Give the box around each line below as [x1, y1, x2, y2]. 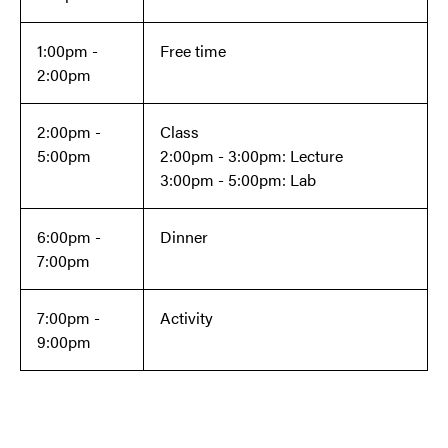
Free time [160, 39, 226, 63]
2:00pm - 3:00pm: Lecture [160, 144, 343, 168]
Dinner [160, 225, 208, 249]
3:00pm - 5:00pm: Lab [160, 168, 316, 192]
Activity [160, 306, 213, 330]
